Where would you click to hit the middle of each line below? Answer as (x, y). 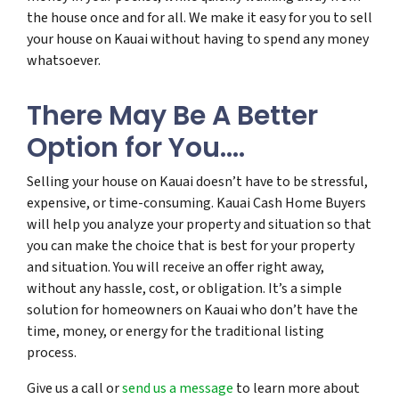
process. (52, 352)
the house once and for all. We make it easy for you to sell (199, 17)
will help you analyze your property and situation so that (199, 224)
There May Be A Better (172, 115)
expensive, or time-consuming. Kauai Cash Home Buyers (196, 203)
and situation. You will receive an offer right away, (175, 267)
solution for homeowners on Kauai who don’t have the (192, 309)
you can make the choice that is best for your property (191, 245)
